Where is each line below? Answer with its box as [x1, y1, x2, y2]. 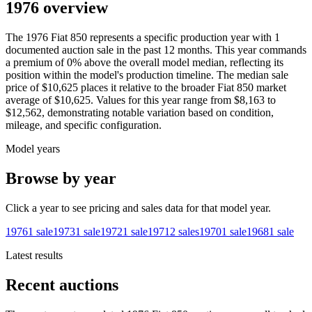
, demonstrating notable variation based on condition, [42, 107, 274, 119]
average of [6, 94, 52, 107]
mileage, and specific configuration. [6, 119, 162, 132]
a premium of [6, 56, 64, 69]
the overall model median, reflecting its [114, 56, 283, 69]
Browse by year [6, 169, 116, 188]
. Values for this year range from [91, 94, 231, 107]
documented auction [6, 44, 94, 56]
